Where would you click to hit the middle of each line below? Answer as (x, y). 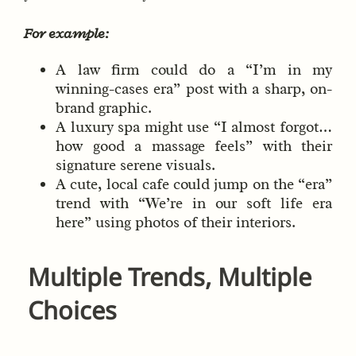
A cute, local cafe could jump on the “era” (194, 184)
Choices (72, 310)
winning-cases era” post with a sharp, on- (194, 89)
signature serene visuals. (135, 165)
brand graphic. (104, 108)
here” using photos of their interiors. (176, 222)
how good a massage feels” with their (194, 146)
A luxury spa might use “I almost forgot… (194, 127)
